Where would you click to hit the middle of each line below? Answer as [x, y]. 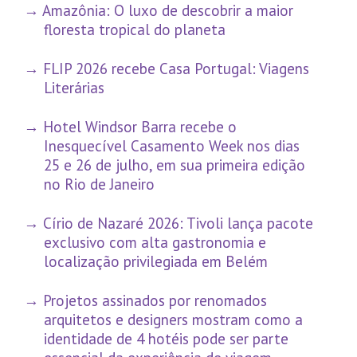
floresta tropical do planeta [134, 30]
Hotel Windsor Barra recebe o [140, 127]
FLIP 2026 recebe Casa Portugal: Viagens [177, 69]
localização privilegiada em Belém [155, 262]
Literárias [74, 88]
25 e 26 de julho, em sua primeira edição [174, 165]
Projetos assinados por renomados [155, 301]
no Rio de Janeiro [99, 184]
